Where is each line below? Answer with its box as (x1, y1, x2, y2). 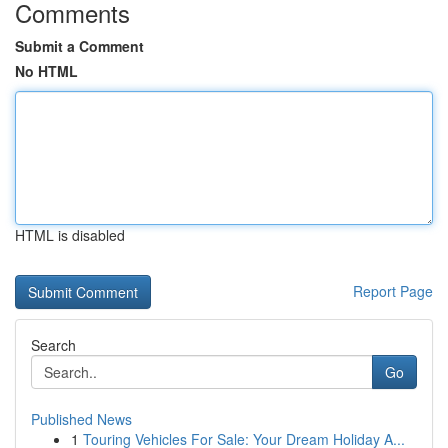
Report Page (353, 281, 433, 301)
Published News (31, 409, 132, 429)
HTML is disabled (15, 225, 125, 245)
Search (31, 335, 76, 355)
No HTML (15, 61, 78, 81)
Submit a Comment (15, 36, 144, 56)
